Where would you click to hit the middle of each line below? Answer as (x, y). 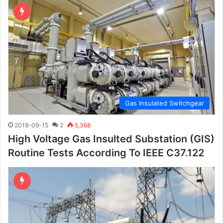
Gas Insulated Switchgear (165, 103)
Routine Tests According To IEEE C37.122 (106, 153)
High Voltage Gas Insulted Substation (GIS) (111, 139)
